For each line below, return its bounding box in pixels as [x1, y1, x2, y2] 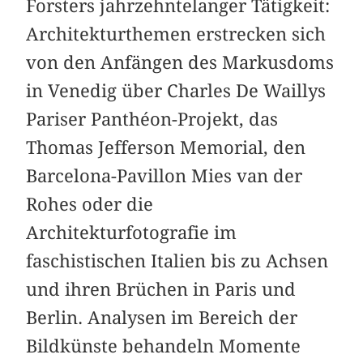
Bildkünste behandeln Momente [26, 335, 301, 357]
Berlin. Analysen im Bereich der [26, 307, 298, 329]
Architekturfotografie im [26, 222, 237, 244]
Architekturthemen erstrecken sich [26, 23, 327, 45]
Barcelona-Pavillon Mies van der [26, 165, 303, 187]
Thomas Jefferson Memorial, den [26, 137, 306, 159]
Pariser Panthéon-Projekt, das [26, 109, 279, 130]
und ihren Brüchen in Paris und [26, 279, 297, 301]
